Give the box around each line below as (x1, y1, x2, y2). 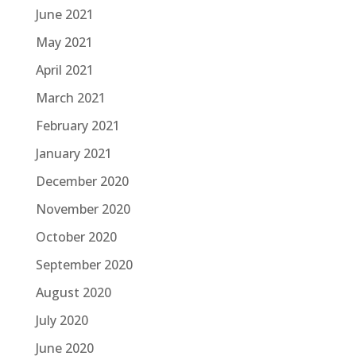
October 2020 (35, 228, 117, 246)
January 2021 (35, 145, 112, 163)
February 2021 (35, 117, 120, 135)
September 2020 (35, 256, 133, 274)
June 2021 (35, 6, 94, 24)
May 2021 (35, 33, 93, 52)
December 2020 (35, 172, 129, 191)
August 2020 (35, 284, 111, 302)
